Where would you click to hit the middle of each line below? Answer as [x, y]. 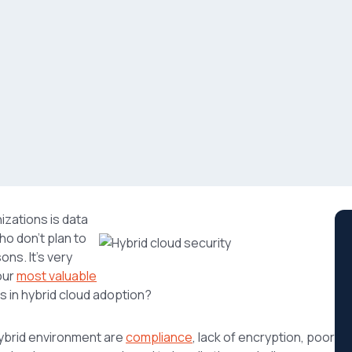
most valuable [57, 275]
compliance [159, 337]
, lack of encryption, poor [264, 337]
